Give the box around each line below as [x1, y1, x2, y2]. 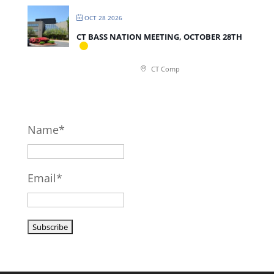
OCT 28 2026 [84, 13, 122, 22]
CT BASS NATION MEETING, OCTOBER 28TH [76, 31, 242, 42]
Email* [27, 170, 62, 185]
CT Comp [149, 64, 180, 73]
